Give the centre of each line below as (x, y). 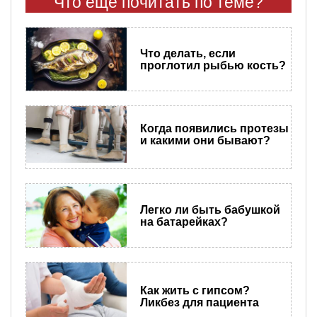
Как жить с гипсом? (195, 290)
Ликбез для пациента (199, 302)
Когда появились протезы (214, 129)
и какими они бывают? (205, 141)
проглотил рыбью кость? (213, 65)
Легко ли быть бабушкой (210, 209)
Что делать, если (188, 53)
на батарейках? (184, 221)
